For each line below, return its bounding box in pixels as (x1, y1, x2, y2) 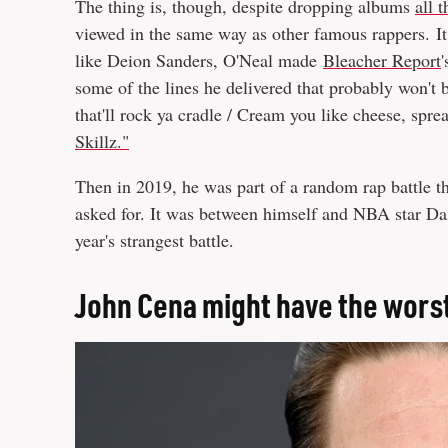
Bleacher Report (323, 48, 441, 72)
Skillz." (75, 129, 129, 153)
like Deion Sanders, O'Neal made (75, 48, 323, 72)
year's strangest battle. (75, 228, 234, 252)
